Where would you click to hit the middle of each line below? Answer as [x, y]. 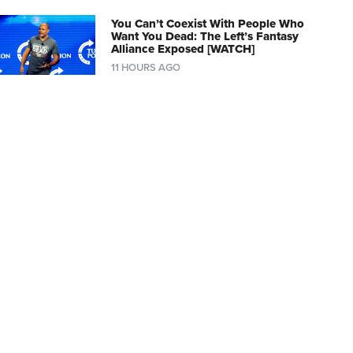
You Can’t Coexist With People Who [207, 23]
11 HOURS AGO [145, 67]
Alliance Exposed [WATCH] [182, 48]
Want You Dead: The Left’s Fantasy [204, 36]
